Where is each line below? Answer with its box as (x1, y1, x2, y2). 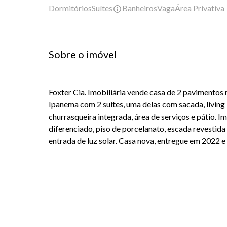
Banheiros (122, 3, 157, 13)
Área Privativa (175, 3, 224, 13)
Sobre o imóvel (49, 48, 117, 61)
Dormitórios (49, 3, 92, 13)
